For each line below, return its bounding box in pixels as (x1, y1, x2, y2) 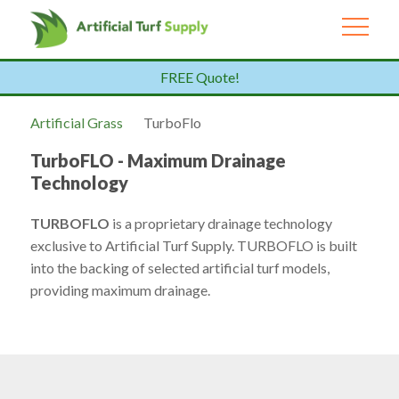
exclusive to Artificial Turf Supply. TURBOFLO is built (29, 236, 357, 254)
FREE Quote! (159, 68, 240, 85)
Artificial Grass (29, 113, 123, 131)
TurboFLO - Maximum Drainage (29, 149, 286, 171)
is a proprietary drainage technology (109, 214, 332, 232)
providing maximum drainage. (29, 281, 210, 298)
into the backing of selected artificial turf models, (29, 258, 330, 276)
